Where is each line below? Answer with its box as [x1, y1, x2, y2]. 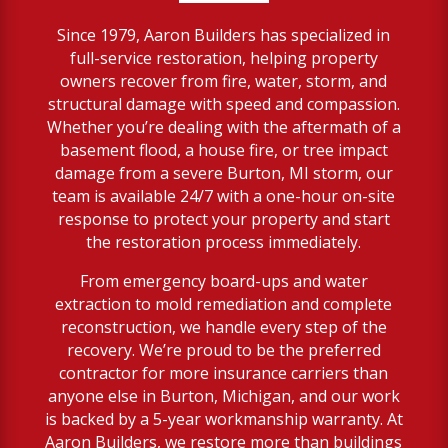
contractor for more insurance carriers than [59, 361, 389, 384]
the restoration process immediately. [86, 230, 362, 253]
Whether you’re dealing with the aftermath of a [46, 115, 401, 138]
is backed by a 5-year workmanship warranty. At [44, 407, 403, 430]
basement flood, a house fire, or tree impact [59, 138, 388, 161]
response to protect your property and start [57, 207, 390, 230]
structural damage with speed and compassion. [47, 92, 400, 115]
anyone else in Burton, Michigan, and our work [47, 384, 400, 407]
